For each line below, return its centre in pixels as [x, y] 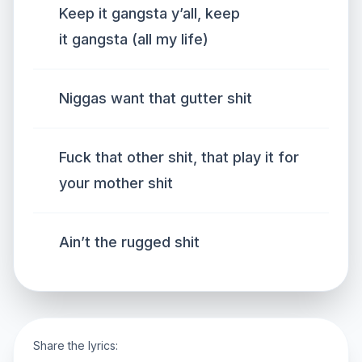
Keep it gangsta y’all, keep [149, 13]
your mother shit [116, 183]
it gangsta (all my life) [134, 39]
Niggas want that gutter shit [156, 98]
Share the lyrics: [76, 345]
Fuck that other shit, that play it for [179, 157]
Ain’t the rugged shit [129, 242]
